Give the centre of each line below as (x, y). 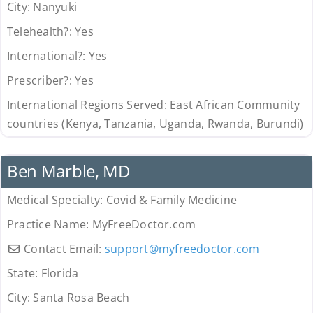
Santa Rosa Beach (81, 298)
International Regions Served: (88, 105)
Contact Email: (64, 249)
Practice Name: (49, 225)
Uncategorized (44, 143)
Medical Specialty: (56, 200)
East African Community (235, 105)
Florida (60, 274)
